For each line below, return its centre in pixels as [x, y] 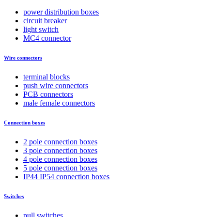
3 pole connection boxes [60, 151]
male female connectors [59, 103]
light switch [41, 30]
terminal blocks [46, 77]
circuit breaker [45, 21]
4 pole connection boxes [60, 159]
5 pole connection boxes [60, 168]
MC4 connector [47, 38]
